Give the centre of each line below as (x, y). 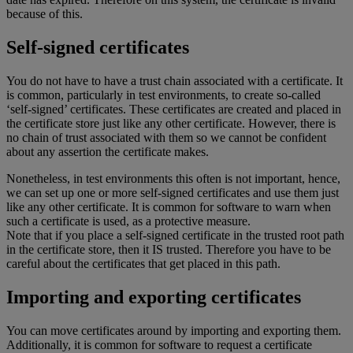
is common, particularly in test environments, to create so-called (163, 95)
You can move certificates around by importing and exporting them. (174, 331)
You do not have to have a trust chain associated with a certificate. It (175, 81)
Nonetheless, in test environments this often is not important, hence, (173, 179)
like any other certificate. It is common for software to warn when (169, 207)
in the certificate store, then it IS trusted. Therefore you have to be (169, 250)
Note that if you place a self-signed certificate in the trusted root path (175, 236)
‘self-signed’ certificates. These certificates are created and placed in (174, 110)
